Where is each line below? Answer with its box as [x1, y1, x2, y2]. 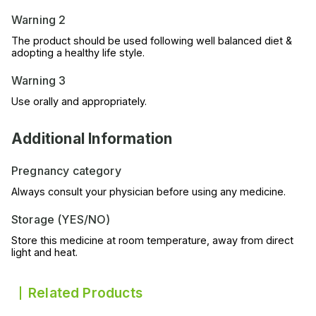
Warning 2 [11, 13, 66, 28]
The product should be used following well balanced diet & [11, 35, 292, 47]
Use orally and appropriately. [11, 95, 147, 108]
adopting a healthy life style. [11, 47, 145, 59]
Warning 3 [11, 73, 66, 88]
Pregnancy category [11, 164, 121, 178]
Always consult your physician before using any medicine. [11, 186, 286, 198]
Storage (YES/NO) [11, 212, 111, 227]
